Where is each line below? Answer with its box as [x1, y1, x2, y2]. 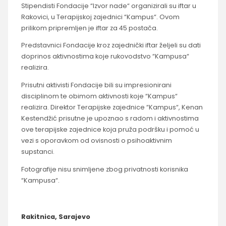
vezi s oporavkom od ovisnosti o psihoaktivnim [21, 136, 172, 145]
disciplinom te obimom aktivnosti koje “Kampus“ [21, 92, 178, 101]
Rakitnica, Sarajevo [21, 212, 90, 221]
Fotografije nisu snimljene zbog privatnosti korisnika [21, 165, 188, 174]
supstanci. [21, 147, 54, 156]
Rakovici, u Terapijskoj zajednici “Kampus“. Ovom [21, 12, 180, 21]
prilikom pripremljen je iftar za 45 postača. [21, 23, 158, 32]
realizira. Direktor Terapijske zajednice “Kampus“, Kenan [21, 103, 203, 112]
